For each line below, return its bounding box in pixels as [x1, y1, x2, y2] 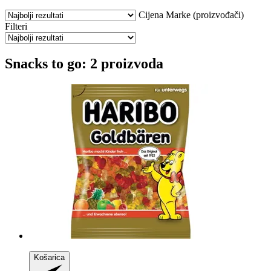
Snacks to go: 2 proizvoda [5, 55, 163, 71]
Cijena [139, 9, 163, 20]
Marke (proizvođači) [166, 9, 244, 20]
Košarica [34, 252, 65, 262]
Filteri [5, 21, 27, 31]
